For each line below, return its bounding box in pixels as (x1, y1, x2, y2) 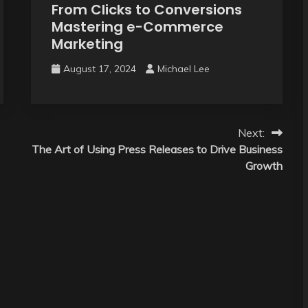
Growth (245, 158, 283, 173)
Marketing (51, 34, 123, 54)
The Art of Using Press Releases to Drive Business (31, 142, 283, 156)
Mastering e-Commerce (51, 16, 223, 36)
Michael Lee (157, 62, 210, 75)
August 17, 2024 (63, 62, 136, 75)
